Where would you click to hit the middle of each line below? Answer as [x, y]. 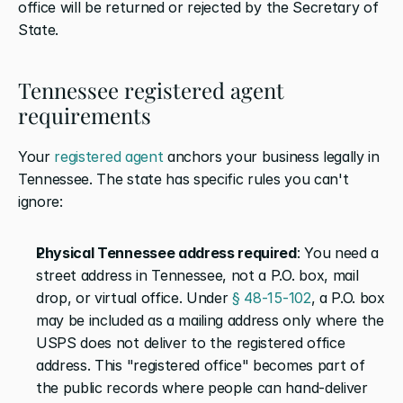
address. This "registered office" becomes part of [201, 365]
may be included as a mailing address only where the [210, 320]
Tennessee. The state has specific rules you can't [184, 179]
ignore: [40, 201]
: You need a [337, 252]
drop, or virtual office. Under [134, 297]
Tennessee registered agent [151, 90]
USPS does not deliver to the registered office [191, 342]
